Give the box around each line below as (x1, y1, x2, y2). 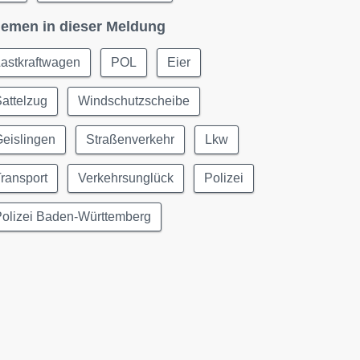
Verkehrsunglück (78, 171, 174, 185)
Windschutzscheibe (78, 94, 190, 108)
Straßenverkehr (86, 133, 175, 146)
